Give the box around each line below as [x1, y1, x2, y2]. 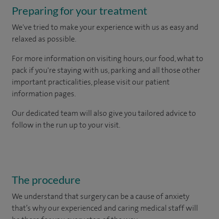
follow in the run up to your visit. [12, 119, 120, 130]
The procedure [12, 173, 81, 186]
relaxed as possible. [12, 33, 76, 44]
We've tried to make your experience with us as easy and [12, 22, 198, 32]
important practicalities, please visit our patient [12, 76, 170, 87]
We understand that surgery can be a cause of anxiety [12, 191, 189, 201]
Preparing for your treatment [12, 3, 147, 17]
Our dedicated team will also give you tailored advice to [12, 108, 196, 118]
